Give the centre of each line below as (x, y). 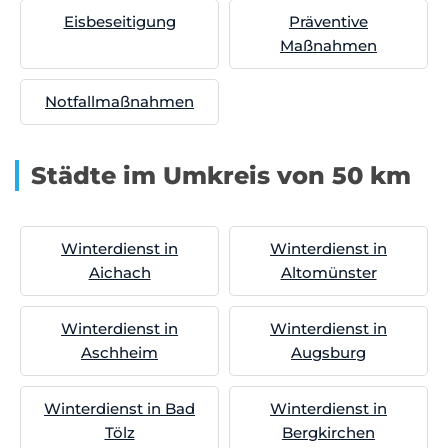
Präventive (328, 21)
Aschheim (119, 352)
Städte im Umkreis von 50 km (221, 175)
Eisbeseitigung (119, 21)
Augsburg (328, 352)
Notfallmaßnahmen (119, 101)
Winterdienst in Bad (119, 408)
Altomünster (328, 272)
